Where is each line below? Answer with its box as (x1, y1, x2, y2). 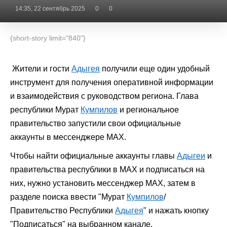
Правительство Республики (10, 206, 113, 215)
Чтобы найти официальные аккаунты (10, 152, 150, 160)
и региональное (120, 105, 179, 114)
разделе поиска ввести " (10, 193, 101, 201)
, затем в (163, 179, 196, 187)
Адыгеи (177, 152, 205, 160)
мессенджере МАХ (53, 133, 124, 141)
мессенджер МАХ (97, 179, 163, 187)
